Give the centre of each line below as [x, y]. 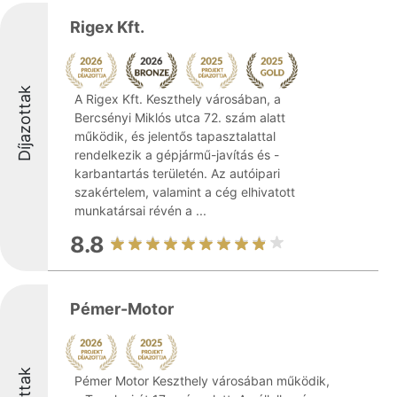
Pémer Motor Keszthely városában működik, [202, 381]
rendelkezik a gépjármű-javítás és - [177, 155]
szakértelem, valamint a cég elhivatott [185, 192]
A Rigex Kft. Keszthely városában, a [178, 99]
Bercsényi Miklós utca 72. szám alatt [180, 117]
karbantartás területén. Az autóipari [177, 173]
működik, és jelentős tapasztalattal [175, 136]
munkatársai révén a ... [140, 210]
